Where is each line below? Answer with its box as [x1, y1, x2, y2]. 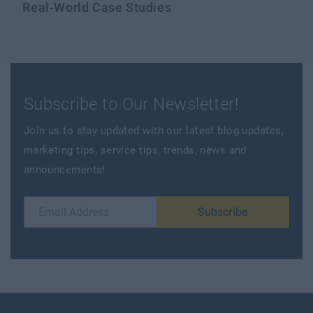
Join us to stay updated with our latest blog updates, [23, 124, 284, 137]
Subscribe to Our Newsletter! [23, 94, 239, 114]
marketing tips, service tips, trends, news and [23, 143, 247, 156]
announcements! [23, 163, 105, 176]
